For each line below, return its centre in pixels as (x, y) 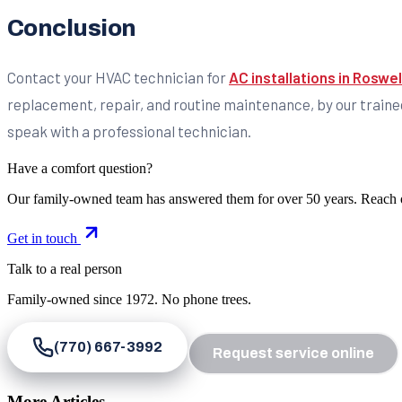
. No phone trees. (203, 300)
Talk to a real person (65, 269)
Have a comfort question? (80, 169)
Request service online (293, 354)
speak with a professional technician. (129, 131)
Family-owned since (66, 300)
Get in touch (44, 239)
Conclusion (72, 28)
